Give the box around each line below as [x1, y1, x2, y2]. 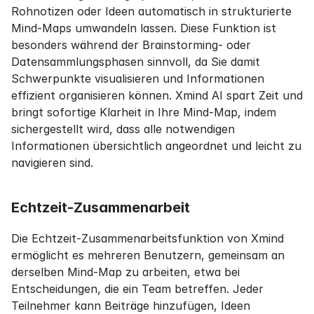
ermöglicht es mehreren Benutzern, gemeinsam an [11, 247, 285, 262]
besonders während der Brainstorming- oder [11, 37, 251, 52]
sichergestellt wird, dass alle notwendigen [11, 121, 235, 136]
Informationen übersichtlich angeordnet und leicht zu [11, 138, 301, 153]
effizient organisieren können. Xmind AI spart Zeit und [11, 88, 303, 102]
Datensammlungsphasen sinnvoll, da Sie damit [11, 54, 260, 69]
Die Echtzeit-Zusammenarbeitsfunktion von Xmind [11, 231, 284, 245]
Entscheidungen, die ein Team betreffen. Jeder [11, 281, 264, 296]
